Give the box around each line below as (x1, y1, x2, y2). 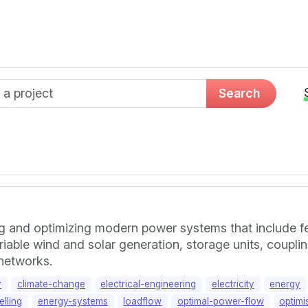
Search (219, 86, 260, 100)
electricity (211, 278, 254, 289)
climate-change (16, 278, 85, 289)
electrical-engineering (100, 278, 197, 289)
